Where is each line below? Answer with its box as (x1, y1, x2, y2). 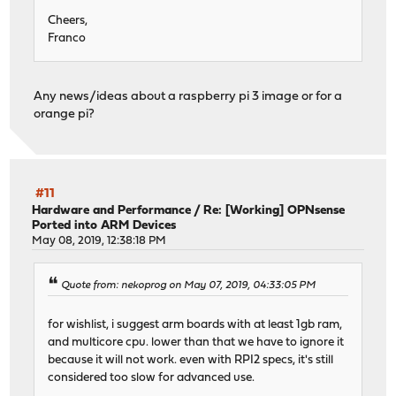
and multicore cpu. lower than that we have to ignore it (48, 336, 345, 348)
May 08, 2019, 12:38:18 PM (32, 235, 167, 247)
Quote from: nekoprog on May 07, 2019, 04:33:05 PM (61, 280, 316, 292)
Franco (48, 32, 87, 44)
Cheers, (48, 14, 88, 27)
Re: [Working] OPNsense (203, 204, 346, 218)
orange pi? (34, 107, 95, 121)
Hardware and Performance (32, 204, 192, 218)
